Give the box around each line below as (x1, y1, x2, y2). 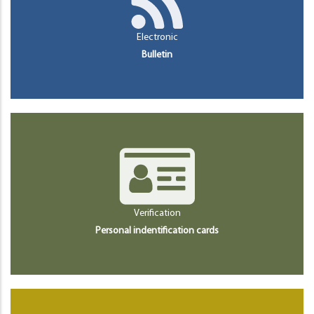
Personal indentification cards (95, 225, 219, 236)
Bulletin (142, 49, 172, 60)
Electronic (136, 32, 178, 43)
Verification (133, 207, 181, 219)
